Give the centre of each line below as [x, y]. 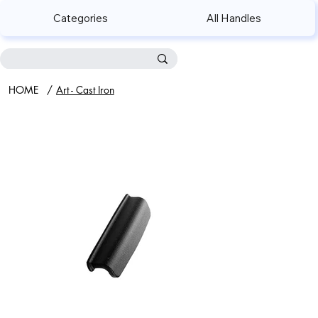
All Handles [234, 18]
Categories [81, 18]
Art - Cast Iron [85, 90]
